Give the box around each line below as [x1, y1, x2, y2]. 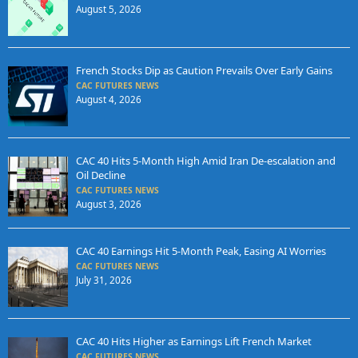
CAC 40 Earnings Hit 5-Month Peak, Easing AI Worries [75, 244, 326, 258]
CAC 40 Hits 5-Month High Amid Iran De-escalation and [75, 153, 336, 168]
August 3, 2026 [75, 197, 141, 210]
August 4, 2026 [75, 93, 141, 105]
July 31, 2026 [75, 274, 132, 286]
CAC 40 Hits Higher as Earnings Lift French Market [75, 334, 312, 349]
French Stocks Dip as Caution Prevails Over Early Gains [75, 62, 332, 78]
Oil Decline [75, 167, 125, 182]
